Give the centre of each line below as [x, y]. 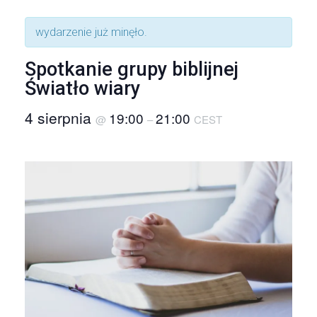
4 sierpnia [60, 117]
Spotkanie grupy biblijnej [132, 69]
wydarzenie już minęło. [91, 32]
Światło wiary [82, 88]
